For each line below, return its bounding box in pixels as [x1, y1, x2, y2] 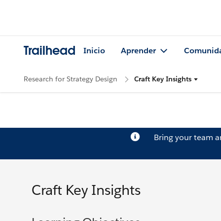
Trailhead [24, 43, 75, 59]
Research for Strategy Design [24, 74, 117, 83]
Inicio [83, 45, 105, 56]
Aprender [121, 45, 156, 56]
